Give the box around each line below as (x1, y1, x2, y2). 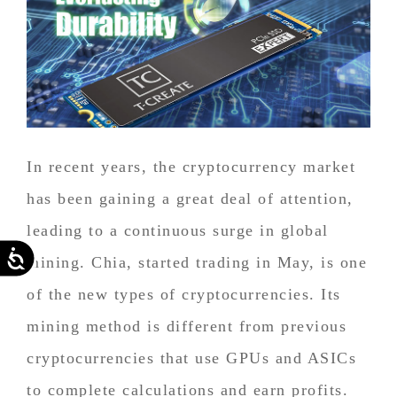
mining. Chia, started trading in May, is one (27, 253, 367, 271)
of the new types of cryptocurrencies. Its (27, 284, 341, 303)
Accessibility (27, 246, 94, 261)
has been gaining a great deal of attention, (27, 189, 354, 207)
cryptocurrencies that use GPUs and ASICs (27, 348, 356, 367)
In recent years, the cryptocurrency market (27, 157, 355, 175)
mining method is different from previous (27, 316, 346, 335)
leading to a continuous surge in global (27, 221, 329, 239)
